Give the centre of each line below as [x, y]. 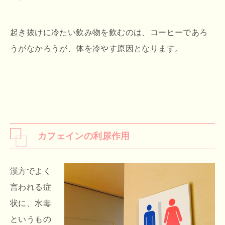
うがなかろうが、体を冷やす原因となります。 [97, 48]
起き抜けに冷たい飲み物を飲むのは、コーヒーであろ [109, 32]
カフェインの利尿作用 [84, 136]
